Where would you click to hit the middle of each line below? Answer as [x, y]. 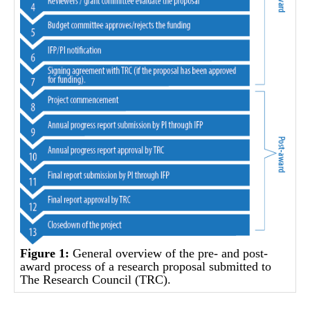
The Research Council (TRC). [96, 279]
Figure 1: [45, 253]
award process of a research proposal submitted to [146, 266]
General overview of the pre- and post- [169, 253]
